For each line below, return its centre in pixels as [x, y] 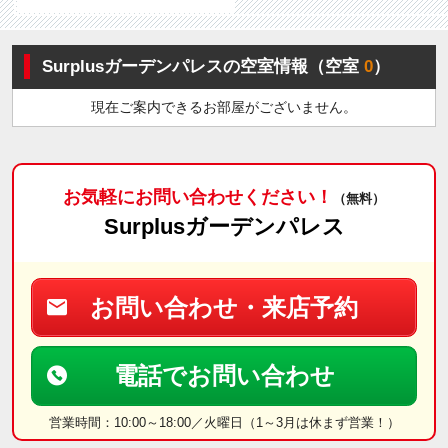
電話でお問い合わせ [224, 376]
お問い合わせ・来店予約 [224, 308]
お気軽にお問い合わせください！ [198, 197]
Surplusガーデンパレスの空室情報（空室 [200, 67]
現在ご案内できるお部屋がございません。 [224, 107]
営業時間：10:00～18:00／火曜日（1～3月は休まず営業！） [224, 422]
